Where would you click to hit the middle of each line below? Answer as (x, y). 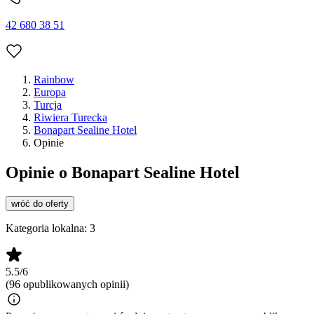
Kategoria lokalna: (48, 228)
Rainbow (54, 80)
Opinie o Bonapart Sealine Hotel (123, 173)
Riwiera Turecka (70, 118)
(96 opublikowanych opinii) (67, 285)
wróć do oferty (40, 204)
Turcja (48, 105)
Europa (50, 93)
